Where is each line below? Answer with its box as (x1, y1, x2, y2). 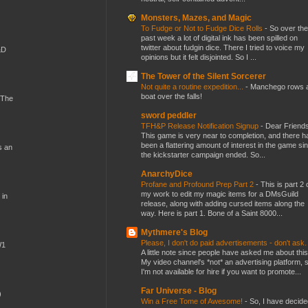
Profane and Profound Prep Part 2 (141, 179, 256, 188)
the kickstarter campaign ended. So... (141, 150, 265, 159)
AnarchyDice (141, 168, 192, 179)
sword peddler (141, 110, 197, 120)
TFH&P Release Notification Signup (141, 121, 261, 130)
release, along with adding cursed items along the (141, 199, 305, 208)
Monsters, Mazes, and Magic (141, 12, 252, 23)
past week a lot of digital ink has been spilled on (141, 33, 298, 42)
